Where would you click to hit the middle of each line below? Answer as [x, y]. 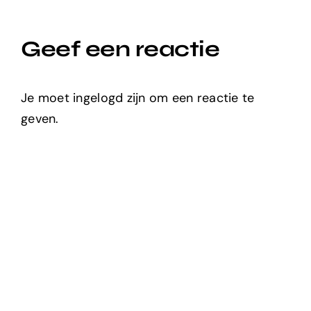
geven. [40, 119]
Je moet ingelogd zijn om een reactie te [138, 98]
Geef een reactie [120, 49]
